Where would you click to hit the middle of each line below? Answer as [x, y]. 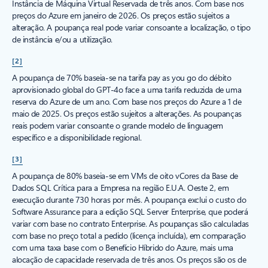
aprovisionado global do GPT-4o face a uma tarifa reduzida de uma [127, 89]
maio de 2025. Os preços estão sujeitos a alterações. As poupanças [127, 113]
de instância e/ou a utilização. [62, 39]
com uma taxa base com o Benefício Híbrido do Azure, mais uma [123, 247]
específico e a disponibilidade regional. [77, 137]
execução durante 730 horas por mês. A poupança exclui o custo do [129, 199]
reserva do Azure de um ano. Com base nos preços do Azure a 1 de [127, 101]
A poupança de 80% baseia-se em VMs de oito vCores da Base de [125, 175]
